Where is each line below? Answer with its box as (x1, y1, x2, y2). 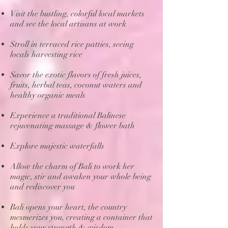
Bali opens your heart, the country (10, 202, 127, 212)
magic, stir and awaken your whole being (10, 171, 151, 182)
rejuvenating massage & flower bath (10, 120, 135, 131)
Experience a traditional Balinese (10, 110, 126, 121)
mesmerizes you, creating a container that (10, 212, 153, 222)
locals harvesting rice (10, 49, 82, 60)
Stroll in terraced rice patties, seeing (10, 39, 134, 49)
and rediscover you (10, 181, 75, 192)
